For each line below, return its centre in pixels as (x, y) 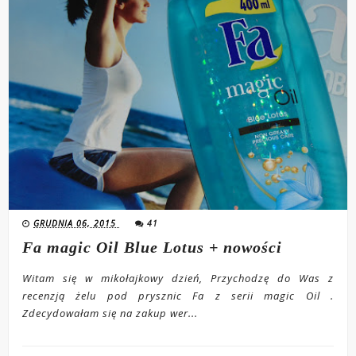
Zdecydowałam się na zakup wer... (110, 313)
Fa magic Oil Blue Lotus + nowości (153, 247)
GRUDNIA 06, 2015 (77, 223)
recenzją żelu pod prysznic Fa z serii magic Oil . (178, 295)
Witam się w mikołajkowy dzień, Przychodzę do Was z (178, 278)
